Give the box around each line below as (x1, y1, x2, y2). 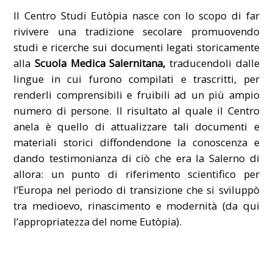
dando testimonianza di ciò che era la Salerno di (13, 151, 260, 165)
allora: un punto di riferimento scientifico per (13, 166, 260, 181)
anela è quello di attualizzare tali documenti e (13, 119, 260, 133)
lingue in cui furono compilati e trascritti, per (13, 71, 260, 86)
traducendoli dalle (165, 55, 260, 70)
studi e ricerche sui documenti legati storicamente (13, 40, 260, 54)
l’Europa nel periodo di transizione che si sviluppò (13, 182, 260, 197)
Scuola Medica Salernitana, (35, 55, 166, 70)
